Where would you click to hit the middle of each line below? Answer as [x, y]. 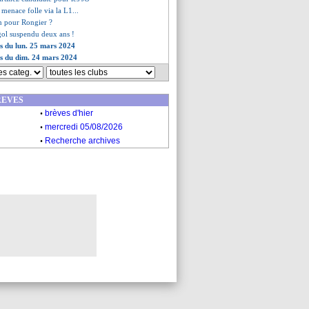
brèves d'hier [69, 113]
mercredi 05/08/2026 [84, 127]
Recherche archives [82, 141]
